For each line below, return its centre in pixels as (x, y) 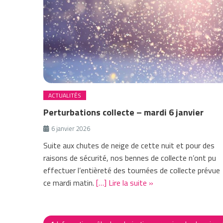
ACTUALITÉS (65, 96)
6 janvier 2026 (71, 129)
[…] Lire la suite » (125, 183)
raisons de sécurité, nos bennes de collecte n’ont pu (130, 158)
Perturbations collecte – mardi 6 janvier (124, 112)
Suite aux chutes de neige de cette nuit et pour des (129, 146)
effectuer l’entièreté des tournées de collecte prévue (132, 170)
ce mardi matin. (70, 183)
